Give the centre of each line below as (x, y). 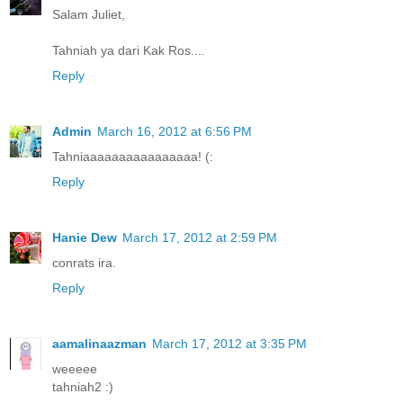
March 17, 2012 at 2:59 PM (200, 237)
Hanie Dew (85, 237)
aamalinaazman (99, 343)
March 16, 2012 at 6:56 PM (175, 132)
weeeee (75, 368)
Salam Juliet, (89, 15)
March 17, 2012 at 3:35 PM (229, 343)
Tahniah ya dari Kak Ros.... (129, 51)
